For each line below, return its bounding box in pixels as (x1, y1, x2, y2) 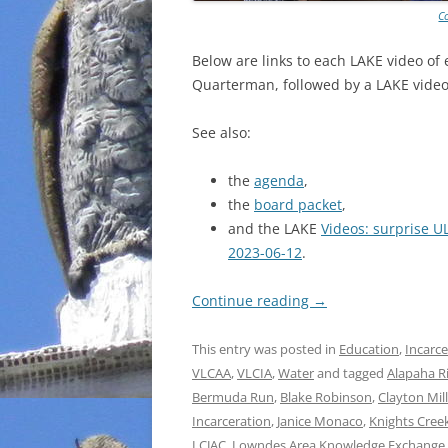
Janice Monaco (277, 411, 363, 430)
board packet (254, 194, 342, 214)
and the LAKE (228, 218, 321, 238)
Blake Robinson (280, 387, 372, 406)
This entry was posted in (192, 339, 339, 358)
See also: (192, 122, 251, 142)
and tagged (314, 363, 387, 382)
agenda (254, 170, 304, 190)
